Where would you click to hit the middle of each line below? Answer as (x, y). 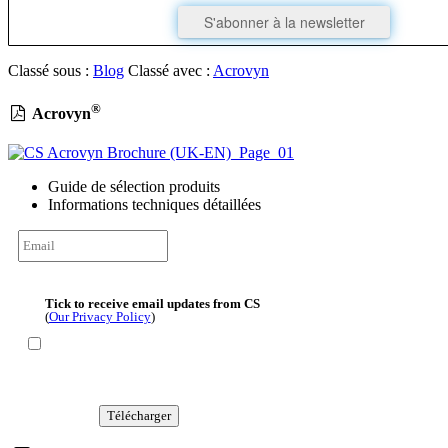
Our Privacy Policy (99, 316)
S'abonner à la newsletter (284, 21)
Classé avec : (170, 70)
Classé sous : (50, 70)
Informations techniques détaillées (154, 205)
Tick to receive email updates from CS (152, 303)
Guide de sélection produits (134, 187)
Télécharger (138, 415)
